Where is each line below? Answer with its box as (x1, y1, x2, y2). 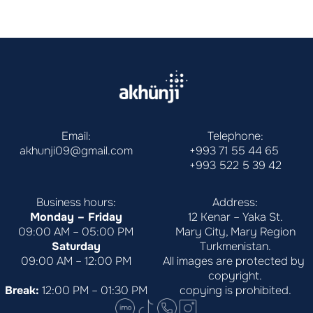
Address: (212, 194, 259, 210)
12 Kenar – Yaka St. (187, 209, 283, 224)
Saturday (51, 238, 101, 254)
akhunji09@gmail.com (19, 143, 133, 158)
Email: (61, 128, 91, 143)
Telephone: (207, 128, 263, 143)
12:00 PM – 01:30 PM (38, 282, 147, 298)
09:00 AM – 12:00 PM (20, 253, 131, 268)
